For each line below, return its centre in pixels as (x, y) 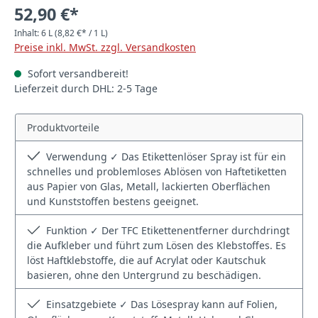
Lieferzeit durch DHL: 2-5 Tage (86, 88)
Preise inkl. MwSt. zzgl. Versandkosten (105, 47)
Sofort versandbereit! (77, 73)
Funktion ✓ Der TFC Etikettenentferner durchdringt (167, 231)
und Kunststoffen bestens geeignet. (113, 201)
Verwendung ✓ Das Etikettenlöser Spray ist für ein (165, 157)
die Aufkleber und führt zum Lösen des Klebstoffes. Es (157, 246)
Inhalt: (28, 33)
